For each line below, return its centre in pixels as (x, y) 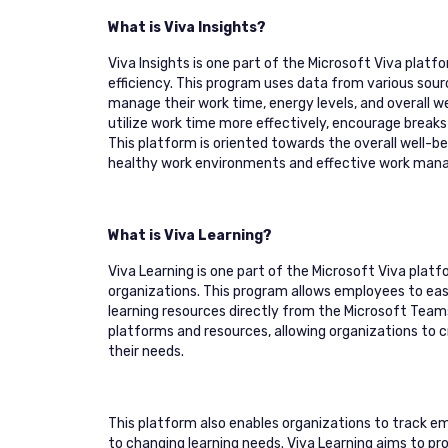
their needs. (146, 351)
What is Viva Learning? (190, 235)
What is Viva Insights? (187, 27)
